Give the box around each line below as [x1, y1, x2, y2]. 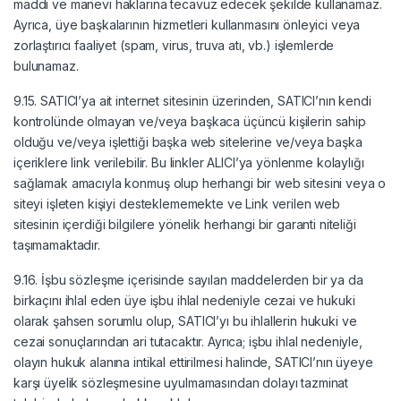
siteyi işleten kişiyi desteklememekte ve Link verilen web [13, 195, 341, 211]
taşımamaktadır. [13, 236, 100, 252]
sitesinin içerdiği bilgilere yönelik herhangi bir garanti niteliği [13, 216, 356, 232]
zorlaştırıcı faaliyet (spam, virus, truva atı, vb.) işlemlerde [13, 37, 335, 53]
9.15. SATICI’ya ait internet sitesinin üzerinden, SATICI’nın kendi [13, 92, 371, 108]
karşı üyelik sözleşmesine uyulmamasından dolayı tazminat [13, 374, 349, 390]
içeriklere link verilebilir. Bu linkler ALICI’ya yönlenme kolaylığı [13, 154, 364, 170]
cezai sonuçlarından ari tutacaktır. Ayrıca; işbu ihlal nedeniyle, [13, 333, 363, 349]
